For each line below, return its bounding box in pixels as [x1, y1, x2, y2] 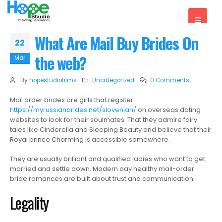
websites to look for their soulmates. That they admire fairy [10, 115, 197, 124]
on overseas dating [136, 105, 201, 114]
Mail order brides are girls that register [10, 95, 133, 105]
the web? [35, 51, 86, 74]
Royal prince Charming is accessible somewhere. [10, 135, 170, 144]
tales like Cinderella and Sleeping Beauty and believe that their [10, 125, 212, 134]
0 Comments [150, 76, 190, 84]
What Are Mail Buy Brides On [35, 31, 198, 55]
